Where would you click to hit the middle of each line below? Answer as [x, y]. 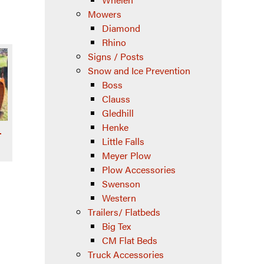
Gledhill [118, 113]
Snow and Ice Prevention [139, 70]
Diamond [121, 28]
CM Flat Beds [130, 240]
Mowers [105, 14]
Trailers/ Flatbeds [124, 212]
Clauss [116, 99]
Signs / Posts [116, 56]
